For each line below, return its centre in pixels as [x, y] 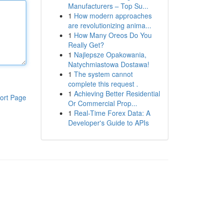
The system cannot [103, 74]
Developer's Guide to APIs [108, 123]
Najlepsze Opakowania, [110, 54]
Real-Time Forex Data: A [112, 113]
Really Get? [86, 45]
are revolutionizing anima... [109, 25]
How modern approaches [113, 16]
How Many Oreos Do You [113, 35]
